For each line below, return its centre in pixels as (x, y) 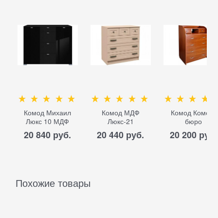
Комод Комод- (194, 113)
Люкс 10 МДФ (48, 121)
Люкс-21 (120, 121)
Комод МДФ (120, 113)
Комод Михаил (48, 113)
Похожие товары (53, 182)
